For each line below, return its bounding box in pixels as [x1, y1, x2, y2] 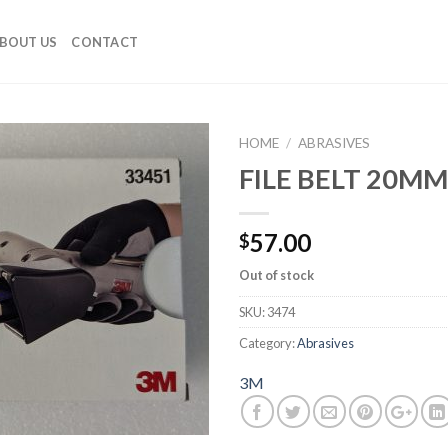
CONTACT [71, 33, 139, 50]
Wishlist [142, 200, 194, 218]
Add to [146, 182, 190, 200]
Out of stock [239, 266, 314, 283]
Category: [239, 334, 297, 351]
